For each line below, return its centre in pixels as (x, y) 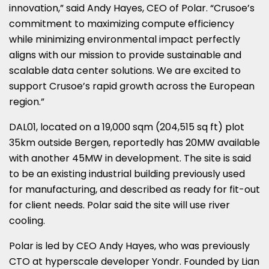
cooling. (27, 220)
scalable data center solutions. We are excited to (125, 70)
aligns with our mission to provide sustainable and (125, 55)
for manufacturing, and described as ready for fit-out (134, 189)
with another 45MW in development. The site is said (130, 158)
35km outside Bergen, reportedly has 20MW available (134, 142)
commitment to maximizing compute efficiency (122, 23)
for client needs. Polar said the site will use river (119, 205)
